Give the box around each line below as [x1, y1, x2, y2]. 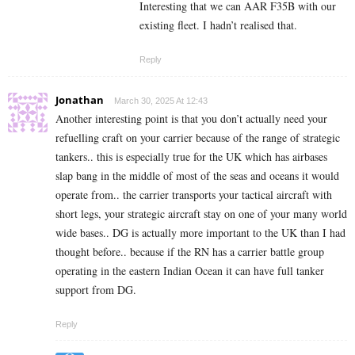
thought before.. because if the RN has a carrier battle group [55, 243, 324, 259]
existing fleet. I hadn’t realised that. [139, 17, 297, 32]
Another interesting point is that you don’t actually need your [55, 110, 327, 126]
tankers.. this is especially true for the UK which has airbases [55, 148, 327, 164]
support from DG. [55, 281, 136, 297]
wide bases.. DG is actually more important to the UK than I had [55, 224, 345, 240]
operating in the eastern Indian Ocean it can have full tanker [55, 262, 324, 278]
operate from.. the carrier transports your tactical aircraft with [55, 186, 332, 202]
